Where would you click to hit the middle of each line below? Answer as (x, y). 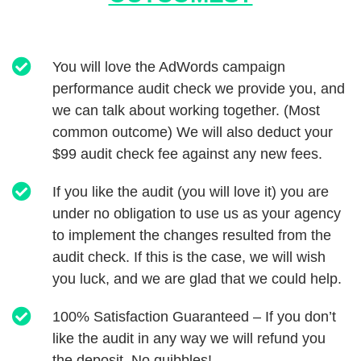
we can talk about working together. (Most (186, 110)
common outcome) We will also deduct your (193, 132)
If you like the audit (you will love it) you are (191, 192)
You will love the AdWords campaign (169, 67)
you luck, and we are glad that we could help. (197, 279)
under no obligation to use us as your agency (197, 214)
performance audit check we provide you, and (199, 89)
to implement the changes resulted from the (192, 235)
